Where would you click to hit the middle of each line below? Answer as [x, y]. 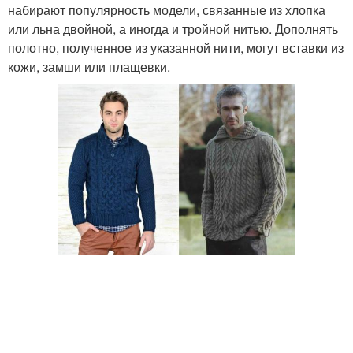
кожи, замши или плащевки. [89, 66]
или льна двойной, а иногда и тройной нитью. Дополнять [173, 28]
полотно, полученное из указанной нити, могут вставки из [176, 47]
